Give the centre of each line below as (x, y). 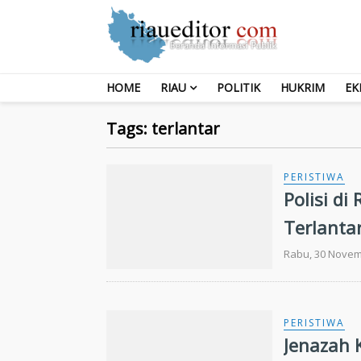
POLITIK (239, 87)
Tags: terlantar (163, 128)
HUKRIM (303, 87)
